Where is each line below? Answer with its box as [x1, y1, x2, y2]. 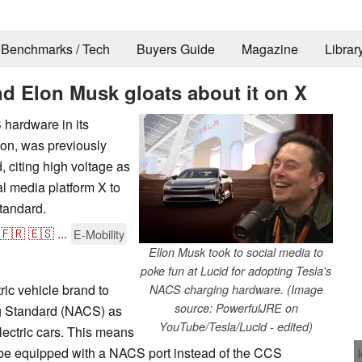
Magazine [241, 40, 298, 59]
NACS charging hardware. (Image [149, 280, 323, 297]
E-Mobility [74, 225, 124, 242]
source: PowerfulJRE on [174, 299, 298, 316]
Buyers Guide [136, 40, 215, 59]
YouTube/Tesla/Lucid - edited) [159, 318, 313, 335]
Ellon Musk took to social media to [149, 243, 323, 260]
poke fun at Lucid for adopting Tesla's [141, 262, 331, 279]
